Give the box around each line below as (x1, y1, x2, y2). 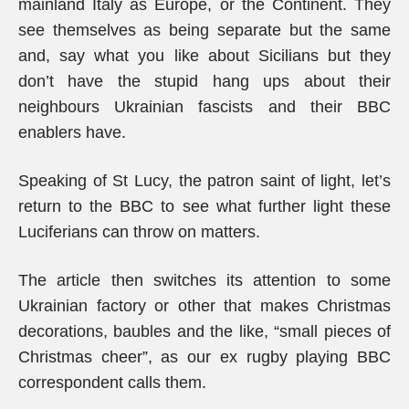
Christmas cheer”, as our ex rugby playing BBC (18, 348, 391, 366)
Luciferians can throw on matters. (18, 223, 260, 241)
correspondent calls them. (18, 373, 206, 392)
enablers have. (18, 123, 126, 142)
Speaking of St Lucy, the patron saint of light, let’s (18, 172, 391, 190)
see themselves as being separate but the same (18, 21, 391, 39)
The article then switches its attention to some (18, 271, 391, 289)
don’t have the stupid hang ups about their (18, 72, 391, 90)
